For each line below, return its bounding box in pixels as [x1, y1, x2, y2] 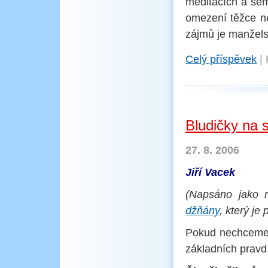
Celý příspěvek [185, 53, 257, 65]
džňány [185, 205, 220, 217]
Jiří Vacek [185, 166, 235, 178]
